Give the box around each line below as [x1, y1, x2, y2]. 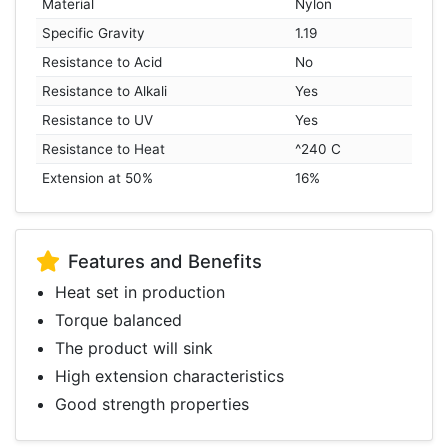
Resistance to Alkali [42, 83, 168, 100]
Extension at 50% [42, 170, 154, 187]
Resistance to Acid [42, 54, 163, 71]
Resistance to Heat [42, 141, 166, 158]
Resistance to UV [42, 112, 154, 129]
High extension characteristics [55, 366, 285, 387]
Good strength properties [55, 394, 250, 415]
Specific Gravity [42, 25, 146, 42]
